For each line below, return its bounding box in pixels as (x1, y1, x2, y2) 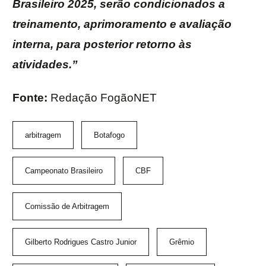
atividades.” (12, 58, 78, 71)
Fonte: (12, 91, 50, 104)
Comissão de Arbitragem (25, 202, 109, 211)
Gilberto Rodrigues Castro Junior (25, 237, 137, 247)
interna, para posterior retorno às (12, 38, 192, 51)
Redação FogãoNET (50, 91, 157, 104)
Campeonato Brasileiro (25, 166, 103, 176)
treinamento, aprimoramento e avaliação (12, 18, 232, 31)
